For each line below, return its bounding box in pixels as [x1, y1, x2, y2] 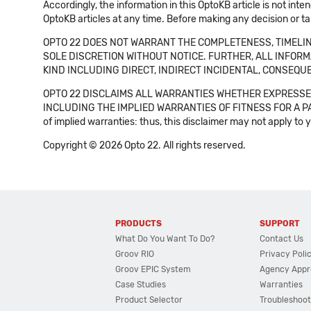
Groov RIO [115, 249, 155, 259]
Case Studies [115, 280, 167, 289]
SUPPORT [260, 219, 301, 228]
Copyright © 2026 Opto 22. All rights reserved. [43, 140, 246, 151]
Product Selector [115, 295, 183, 305]
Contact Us [260, 234, 304, 244]
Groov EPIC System [115, 264, 192, 274]
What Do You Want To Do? [115, 234, 215, 244]
